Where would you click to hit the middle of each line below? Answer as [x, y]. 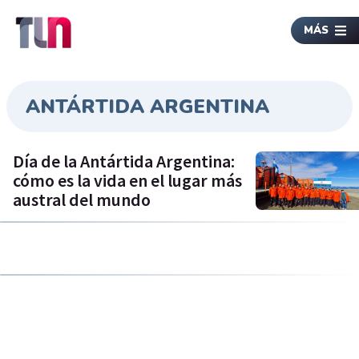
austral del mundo [82, 200]
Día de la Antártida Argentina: [124, 161]
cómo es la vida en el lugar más [127, 181]
